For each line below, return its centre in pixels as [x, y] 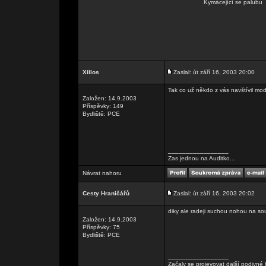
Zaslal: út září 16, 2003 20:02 [214, 193]
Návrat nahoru [102, 173]
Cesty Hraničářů [106, 193]
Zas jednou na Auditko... [202, 158]
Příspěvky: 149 [103, 106]
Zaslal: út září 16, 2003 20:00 [214, 72]
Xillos [91, 72]
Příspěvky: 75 [101, 227]
